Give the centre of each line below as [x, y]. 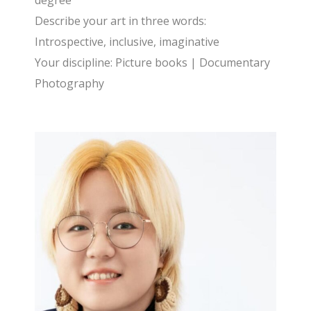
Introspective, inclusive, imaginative [127, 42]
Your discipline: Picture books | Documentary [153, 62]
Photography [70, 83]
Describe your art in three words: [121, 21]
